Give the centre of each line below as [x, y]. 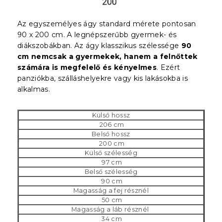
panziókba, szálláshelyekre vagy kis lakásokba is [103, 78]
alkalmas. [34, 89]
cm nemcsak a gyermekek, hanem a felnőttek [108, 56]
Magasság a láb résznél [111, 209]
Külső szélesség [111, 153]
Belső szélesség [111, 171]
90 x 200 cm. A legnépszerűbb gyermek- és [97, 34]
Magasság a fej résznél [111, 190]
